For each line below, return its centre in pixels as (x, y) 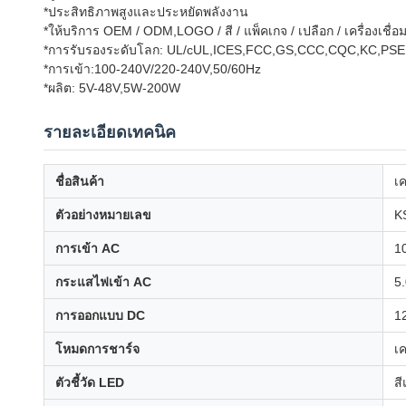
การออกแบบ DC (100, 315)
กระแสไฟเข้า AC (103, 282)
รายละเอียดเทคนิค (110, 132)
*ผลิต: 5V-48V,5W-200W (112, 88)
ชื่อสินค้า (80, 181)
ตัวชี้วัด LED (90, 382)
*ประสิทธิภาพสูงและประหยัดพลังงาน (146, 12)
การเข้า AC (87, 248)
